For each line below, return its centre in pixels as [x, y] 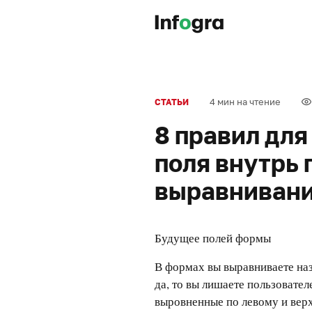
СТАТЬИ [172, 102]
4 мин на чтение [245, 102]
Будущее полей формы [213, 238]
